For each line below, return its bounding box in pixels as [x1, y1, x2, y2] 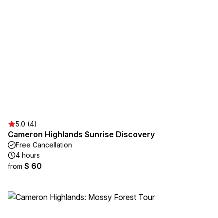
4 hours [16, 151, 40, 159]
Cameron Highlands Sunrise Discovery [8, 129, 155, 139]
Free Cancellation [16, 141, 72, 149]
